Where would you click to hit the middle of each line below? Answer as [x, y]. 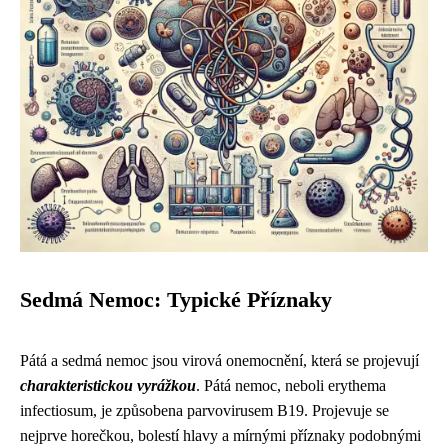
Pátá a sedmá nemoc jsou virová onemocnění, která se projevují [219, 360]
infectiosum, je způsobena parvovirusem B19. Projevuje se [204, 410]
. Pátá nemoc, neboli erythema [291, 385]
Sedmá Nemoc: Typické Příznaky [176, 300]
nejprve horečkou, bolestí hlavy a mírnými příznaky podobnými [220, 435]
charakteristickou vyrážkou [108, 385]
